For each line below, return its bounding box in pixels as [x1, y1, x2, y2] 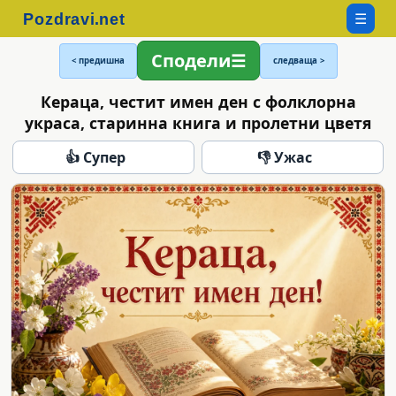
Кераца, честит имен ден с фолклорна [40, 90, 356, 112]
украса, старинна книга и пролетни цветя [25, 111, 371, 133]
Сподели [150, 49, 231, 72]
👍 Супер [65, 147, 126, 167]
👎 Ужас [257, 147, 312, 167]
